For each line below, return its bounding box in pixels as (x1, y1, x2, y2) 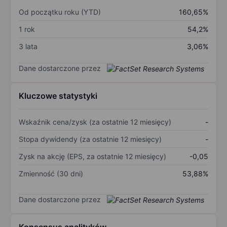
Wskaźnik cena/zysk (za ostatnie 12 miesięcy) (19, 118, 171, 127)
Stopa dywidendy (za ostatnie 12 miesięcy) (19, 135, 162, 144)
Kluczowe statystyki (19, 91, 97, 101)
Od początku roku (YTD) (19, 7, 101, 16)
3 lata (19, 42, 37, 51)
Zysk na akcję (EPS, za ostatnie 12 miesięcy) (19, 152, 166, 161)
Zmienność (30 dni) (19, 169, 83, 178)
